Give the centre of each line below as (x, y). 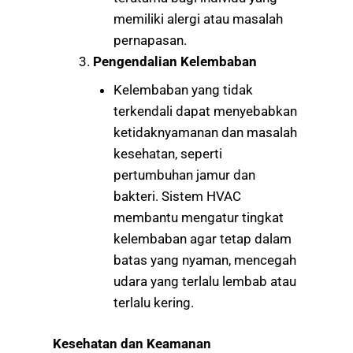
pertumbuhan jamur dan (184, 175)
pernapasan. (150, 41)
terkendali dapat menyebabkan (205, 111)
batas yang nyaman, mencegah (204, 260)
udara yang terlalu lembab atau (204, 281)
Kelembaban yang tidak (183, 89)
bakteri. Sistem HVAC (177, 196)
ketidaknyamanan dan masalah (205, 132)
